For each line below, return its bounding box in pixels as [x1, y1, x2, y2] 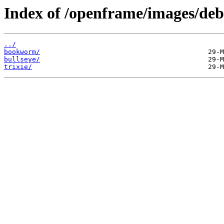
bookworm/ [4, 48, 40, 56]
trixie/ [4, 63, 32, 71]
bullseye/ [4, 55, 40, 63]
